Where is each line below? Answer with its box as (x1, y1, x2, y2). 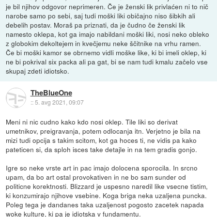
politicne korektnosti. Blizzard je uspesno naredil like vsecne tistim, (6, 181, 208, 191)
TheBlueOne (30, 87, 72, 98)
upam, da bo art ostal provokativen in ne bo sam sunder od (6, 172, 186, 182)
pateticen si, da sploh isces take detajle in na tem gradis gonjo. (6, 144, 198, 155)
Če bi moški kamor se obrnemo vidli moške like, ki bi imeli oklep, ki (6, 47, 207, 58)
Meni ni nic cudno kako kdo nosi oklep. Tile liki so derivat (6, 117, 178, 127)
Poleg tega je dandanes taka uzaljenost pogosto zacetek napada (6, 200, 204, 210)
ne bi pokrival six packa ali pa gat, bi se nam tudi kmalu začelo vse (6, 57, 208, 67)
